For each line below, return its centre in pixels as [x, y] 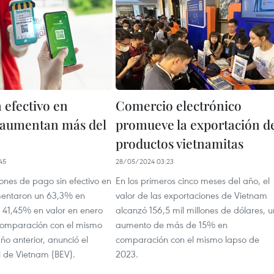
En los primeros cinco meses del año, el [193, 180]
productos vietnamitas [180, 143]
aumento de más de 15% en [172, 224]
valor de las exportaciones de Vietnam [191, 195]
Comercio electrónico [179, 105]
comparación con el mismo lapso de [187, 239]
